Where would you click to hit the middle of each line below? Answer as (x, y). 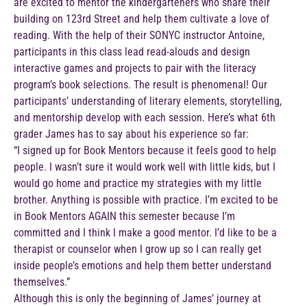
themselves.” (42, 282)
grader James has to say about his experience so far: (131, 134)
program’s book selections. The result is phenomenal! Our (140, 85)
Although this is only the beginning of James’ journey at (137, 299)
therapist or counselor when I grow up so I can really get (138, 249)
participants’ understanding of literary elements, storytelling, (148, 101)
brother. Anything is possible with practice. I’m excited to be (146, 200)
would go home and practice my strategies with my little (138, 184)
